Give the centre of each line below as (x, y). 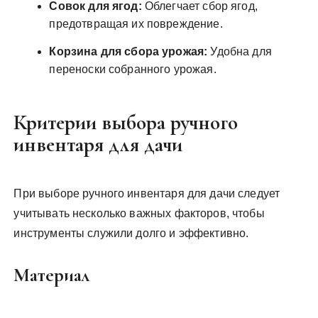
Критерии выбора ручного (126, 122)
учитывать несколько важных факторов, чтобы (139, 213)
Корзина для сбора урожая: (128, 51)
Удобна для (240, 51)
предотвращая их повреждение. (136, 24)
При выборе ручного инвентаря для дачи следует (147, 193)
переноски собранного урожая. (133, 69)
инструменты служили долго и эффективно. (131, 233)
